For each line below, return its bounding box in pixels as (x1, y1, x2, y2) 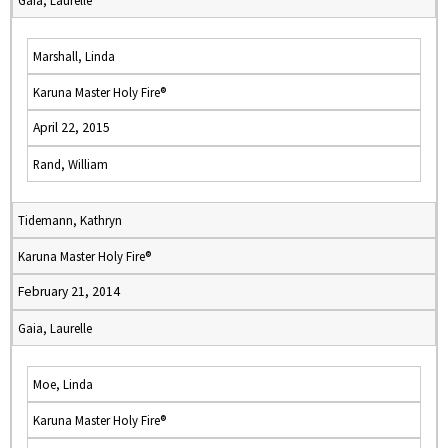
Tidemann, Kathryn (18, 212, 122, 228)
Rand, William (33, 156, 108, 172)
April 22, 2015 (33, 119, 110, 136)
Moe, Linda (33, 376, 93, 392)
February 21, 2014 (18, 283, 120, 300)
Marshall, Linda (33, 48, 115, 64)
